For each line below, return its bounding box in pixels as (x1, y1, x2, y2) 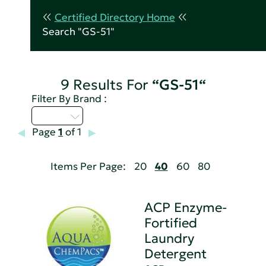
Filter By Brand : (31, 93, 107, 106)
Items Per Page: (50, 160, 126, 173)
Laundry (144, 230, 195, 247)
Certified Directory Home (54, 11, 175, 24)
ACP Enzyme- (144, 199, 228, 216)
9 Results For (60, 76, 152, 94)
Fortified (144, 215, 198, 232)
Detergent (144, 246, 207, 262)
